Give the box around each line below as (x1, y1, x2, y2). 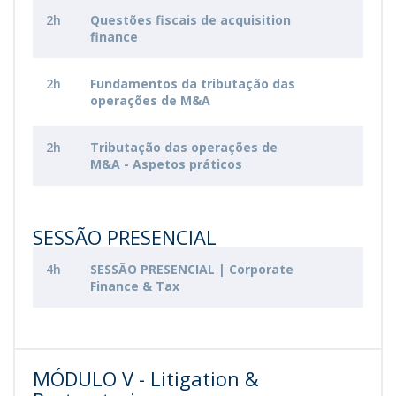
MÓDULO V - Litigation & (33, 365, 259, 392)
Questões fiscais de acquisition (90, 11, 291, 28)
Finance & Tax (90, 278, 179, 294)
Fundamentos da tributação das (90, 75, 295, 92)
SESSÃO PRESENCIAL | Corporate (90, 261, 293, 278)
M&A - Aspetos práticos (90, 156, 242, 172)
